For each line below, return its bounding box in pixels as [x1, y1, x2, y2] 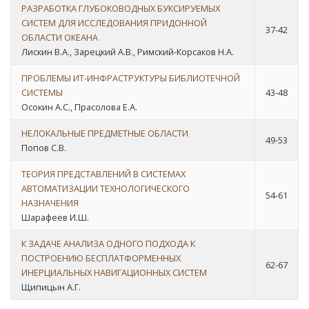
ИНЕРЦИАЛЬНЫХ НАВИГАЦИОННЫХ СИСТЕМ [21, 266, 207, 279]
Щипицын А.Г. [21, 281, 81, 293]
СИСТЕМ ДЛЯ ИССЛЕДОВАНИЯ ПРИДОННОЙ [21, 17, 207, 29]
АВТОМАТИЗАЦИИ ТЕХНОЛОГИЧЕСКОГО [21, 182, 190, 195]
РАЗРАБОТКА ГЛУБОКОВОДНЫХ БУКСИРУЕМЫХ [21, 2, 220, 14]
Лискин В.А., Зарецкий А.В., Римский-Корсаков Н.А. [21, 46, 234, 58]
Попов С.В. [21, 141, 66, 154]
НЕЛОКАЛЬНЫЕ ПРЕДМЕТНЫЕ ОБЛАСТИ [21, 127, 188, 139]
